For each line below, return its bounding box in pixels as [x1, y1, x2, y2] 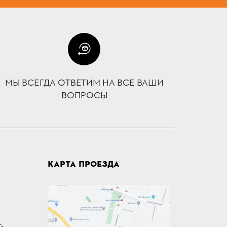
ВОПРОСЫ [61, 90, 107, 102]
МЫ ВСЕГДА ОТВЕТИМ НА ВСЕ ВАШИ [5, 77, 164, 90]
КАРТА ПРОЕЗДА [47, 159, 120, 169]
